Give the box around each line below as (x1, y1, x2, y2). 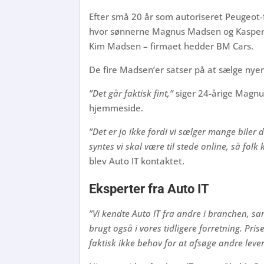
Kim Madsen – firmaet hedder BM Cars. (89, 39, 254, 52)
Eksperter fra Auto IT (89, 181, 210, 196)
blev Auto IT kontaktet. (89, 154, 185, 167)
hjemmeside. (89, 101, 144, 114)
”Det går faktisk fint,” (89, 87, 174, 99)
